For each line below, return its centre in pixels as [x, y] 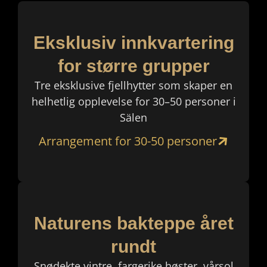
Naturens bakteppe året [133, 223]
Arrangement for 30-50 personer [128, 141]
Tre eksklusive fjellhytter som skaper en [133, 86]
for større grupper [133, 66]
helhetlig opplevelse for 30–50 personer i [133, 102]
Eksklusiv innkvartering [133, 43]
